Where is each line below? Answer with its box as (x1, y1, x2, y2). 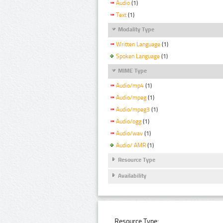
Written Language (116, 41, 160, 48)
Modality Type (118, 26, 154, 33)
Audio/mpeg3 (116, 106, 150, 113)
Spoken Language (116, 53, 160, 60)
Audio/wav (116, 129, 143, 137)
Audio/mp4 (116, 82, 144, 90)
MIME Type (118, 67, 147, 75)
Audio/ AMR (116, 141, 146, 149)
